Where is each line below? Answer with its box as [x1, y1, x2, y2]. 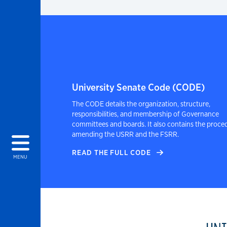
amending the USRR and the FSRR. [72, 129, 179, 139]
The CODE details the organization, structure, [72, 99, 210, 109]
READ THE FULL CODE [72, 147, 153, 158]
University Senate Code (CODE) [72, 81, 205, 94]
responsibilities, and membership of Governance [72, 109, 219, 119]
